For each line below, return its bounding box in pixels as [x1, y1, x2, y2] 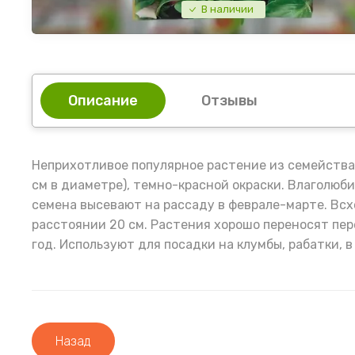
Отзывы [201, 92, 258, 110]
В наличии [201, 3, 254, 16]
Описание [68, 92, 138, 110]
